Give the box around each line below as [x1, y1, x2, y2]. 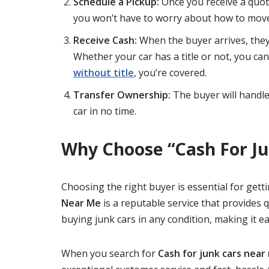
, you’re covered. [134, 66, 207, 79]
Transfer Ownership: [73, 88, 171, 101]
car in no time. [73, 104, 136, 118]
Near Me [61, 196, 101, 210]
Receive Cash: [73, 34, 137, 47]
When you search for [61, 247, 158, 260]
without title [73, 66, 134, 79]
